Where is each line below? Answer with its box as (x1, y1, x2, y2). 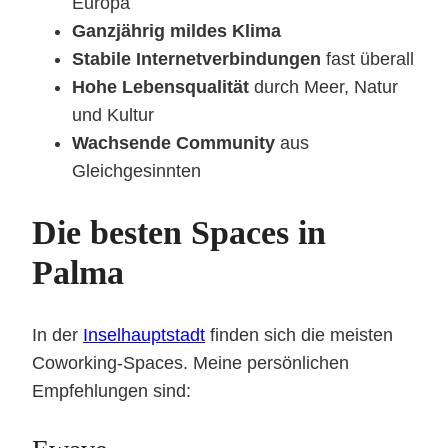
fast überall (321, 48, 414, 69)
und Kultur (72, 104, 154, 125)
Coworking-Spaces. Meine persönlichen (32, 352, 349, 373)
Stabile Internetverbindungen (72, 48, 321, 69)
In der (32, 324, 83, 345)
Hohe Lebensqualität (72, 76, 249, 97)
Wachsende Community (72, 132, 275, 153)
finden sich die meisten (205, 324, 393, 345)
